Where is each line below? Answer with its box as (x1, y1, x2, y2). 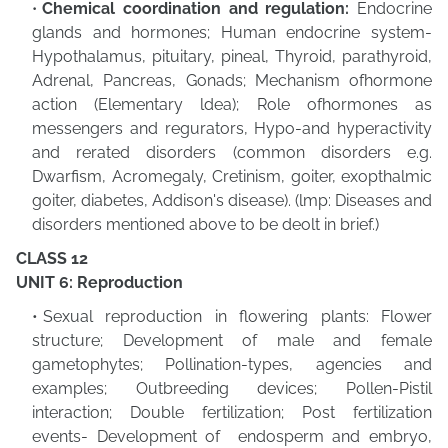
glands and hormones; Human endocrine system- (32, 23, 432, 42)
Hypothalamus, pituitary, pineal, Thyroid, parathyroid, (32, 47, 432, 66)
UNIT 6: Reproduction (16, 273, 183, 292)
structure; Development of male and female (32, 331, 432, 350)
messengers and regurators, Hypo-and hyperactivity (32, 119, 432, 138)
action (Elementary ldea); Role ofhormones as (32, 95, 432, 114)
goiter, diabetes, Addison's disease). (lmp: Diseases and (32, 191, 432, 210)
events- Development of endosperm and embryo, (32, 427, 432, 446)
